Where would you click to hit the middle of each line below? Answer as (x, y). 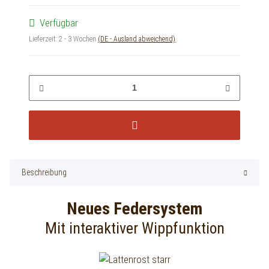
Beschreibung (44, 172)
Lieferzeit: (44, 39)
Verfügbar (59, 23)
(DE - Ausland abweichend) (137, 39)
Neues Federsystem (134, 208)
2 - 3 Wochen (78, 39)
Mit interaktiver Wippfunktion (134, 228)
